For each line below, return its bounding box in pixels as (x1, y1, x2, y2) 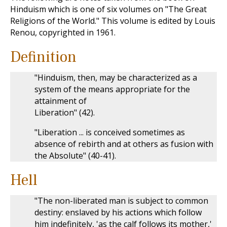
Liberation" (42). (34, 107, 95, 118)
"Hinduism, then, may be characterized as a (34, 72, 197, 83)
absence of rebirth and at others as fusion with (34, 138, 213, 149)
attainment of (34, 95, 87, 106)
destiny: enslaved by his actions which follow (34, 207, 202, 218)
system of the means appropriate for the (34, 84, 190, 95)
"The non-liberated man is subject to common (34, 195, 208, 206)
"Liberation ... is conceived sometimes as (34, 127, 185, 138)
